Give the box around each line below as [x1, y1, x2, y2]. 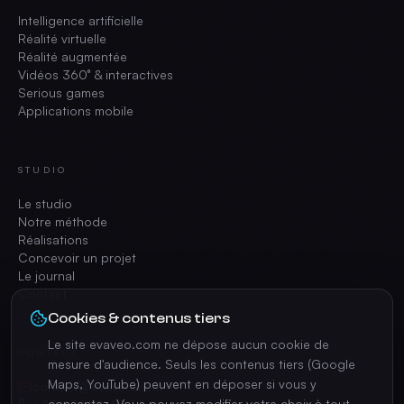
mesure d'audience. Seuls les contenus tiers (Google [48, 356, 355, 372]
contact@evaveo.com [32, 379, 162, 394]
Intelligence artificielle [18, 13, 143, 28]
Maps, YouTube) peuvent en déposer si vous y [48, 376, 317, 391]
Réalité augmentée [18, 49, 127, 64]
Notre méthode [18, 214, 107, 229]
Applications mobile [18, 103, 133, 118]
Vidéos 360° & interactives [18, 67, 173, 82]
